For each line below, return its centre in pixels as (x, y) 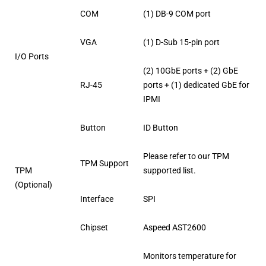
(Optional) (34, 185)
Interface (97, 199)
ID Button (161, 128)
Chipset (94, 228)
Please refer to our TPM (186, 156)
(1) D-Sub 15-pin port (182, 42)
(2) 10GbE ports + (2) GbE (191, 71)
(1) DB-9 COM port (177, 14)
